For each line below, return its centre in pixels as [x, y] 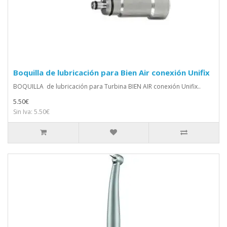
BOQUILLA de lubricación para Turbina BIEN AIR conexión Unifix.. [107, 86]
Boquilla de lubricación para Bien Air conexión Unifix [111, 72]
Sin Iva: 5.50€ [31, 111]
